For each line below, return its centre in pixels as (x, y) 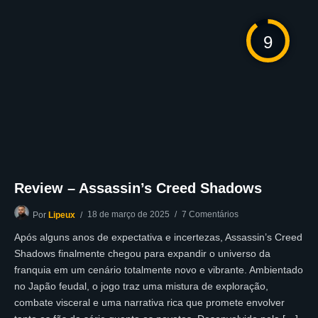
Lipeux (62, 215)
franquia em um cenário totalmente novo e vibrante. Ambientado (159, 270)
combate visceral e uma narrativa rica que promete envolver (149, 303)
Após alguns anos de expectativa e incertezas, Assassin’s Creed (158, 237)
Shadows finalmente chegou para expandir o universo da (142, 254)
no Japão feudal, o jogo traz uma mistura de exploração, (141, 286)
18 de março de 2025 (128, 215)
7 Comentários (210, 215)
